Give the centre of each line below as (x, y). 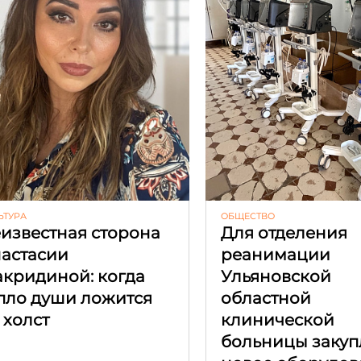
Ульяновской (276, 276)
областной (266, 298)
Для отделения (284, 232)
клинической (278, 320)
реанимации (276, 254)
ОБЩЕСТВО (248, 216)
